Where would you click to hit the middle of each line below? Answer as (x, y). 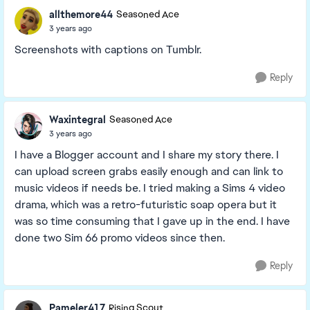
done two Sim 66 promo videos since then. (120, 238)
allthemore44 (81, 14)
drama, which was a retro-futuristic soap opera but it (146, 204)
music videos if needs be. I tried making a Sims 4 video (150, 188)
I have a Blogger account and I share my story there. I (147, 155)
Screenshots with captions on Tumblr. (108, 49)
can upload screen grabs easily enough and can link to (149, 171)
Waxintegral (77, 119)
